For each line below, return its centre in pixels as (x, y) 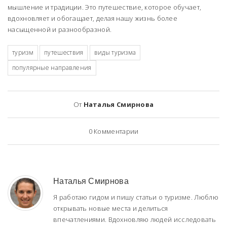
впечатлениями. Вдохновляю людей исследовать (135, 219)
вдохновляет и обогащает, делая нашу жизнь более (93, 18)
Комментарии (115, 131)
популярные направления (52, 67)
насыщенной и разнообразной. (60, 29)
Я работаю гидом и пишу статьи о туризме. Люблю (136, 197)
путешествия (64, 52)
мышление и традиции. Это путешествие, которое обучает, (105, 7)
